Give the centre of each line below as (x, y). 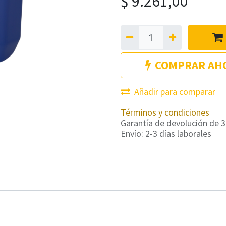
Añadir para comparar (175, 92)
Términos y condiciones (165, 112)
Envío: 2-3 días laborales (166, 133)
